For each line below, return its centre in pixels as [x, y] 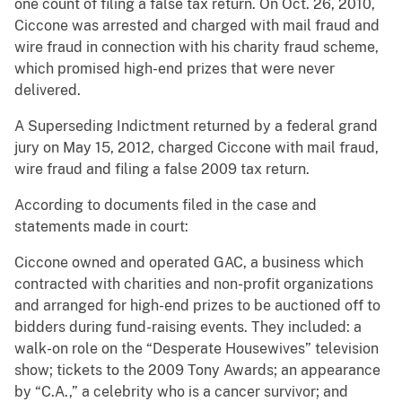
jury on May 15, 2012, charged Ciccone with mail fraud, [197, 148]
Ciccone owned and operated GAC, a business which [189, 263]
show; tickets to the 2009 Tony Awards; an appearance [197, 371]
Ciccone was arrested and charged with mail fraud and [197, 26]
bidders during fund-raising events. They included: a [188, 328]
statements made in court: [101, 227]
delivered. [48, 91]
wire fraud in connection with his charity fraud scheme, [197, 48]
